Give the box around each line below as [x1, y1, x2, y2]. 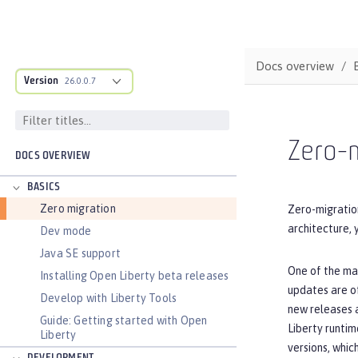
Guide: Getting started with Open [40, 314, 208, 327]
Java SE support [40, 247, 121, 260]
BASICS [27, 181, 61, 193]
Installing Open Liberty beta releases [40, 269, 229, 282]
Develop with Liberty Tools [40, 292, 177, 304]
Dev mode [40, 225, 92, 237]
